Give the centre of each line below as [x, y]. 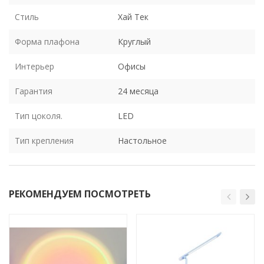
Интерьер [34, 66]
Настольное [142, 140]
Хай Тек [133, 16]
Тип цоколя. [39, 115]
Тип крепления [44, 140]
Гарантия [34, 91]
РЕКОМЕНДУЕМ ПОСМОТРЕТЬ [80, 194]
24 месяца [138, 91]
